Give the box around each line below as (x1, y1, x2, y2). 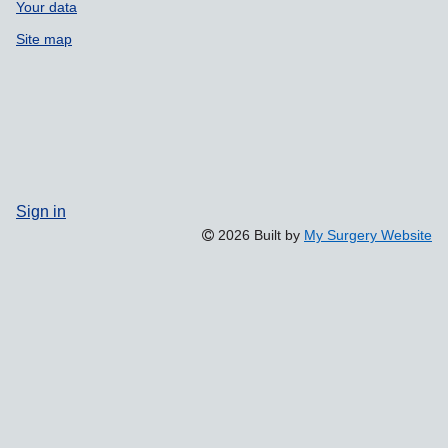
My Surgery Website (304, 227, 432, 242)
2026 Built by (214, 227, 304, 242)
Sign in (16, 202, 66, 219)
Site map (16, 31, 72, 46)
